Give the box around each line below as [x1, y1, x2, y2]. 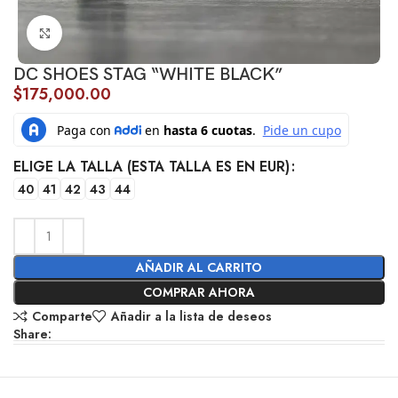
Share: [13, 325, 52, 344]
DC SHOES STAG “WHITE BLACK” [13, 64, 283, 86]
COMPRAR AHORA [143, 283, 255, 302]
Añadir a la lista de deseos [110, 307, 272, 326]
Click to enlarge [62, 25, 147, 42]
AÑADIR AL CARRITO [136, 259, 262, 277]
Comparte [31, 307, 92, 326]
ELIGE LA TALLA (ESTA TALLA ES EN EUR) [13, 156, 291, 178]
